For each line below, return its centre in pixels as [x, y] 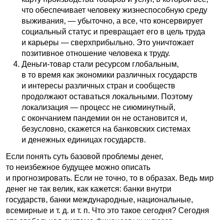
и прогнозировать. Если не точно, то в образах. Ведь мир [110, 178]
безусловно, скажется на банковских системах [106, 129]
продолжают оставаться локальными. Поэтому [107, 96]
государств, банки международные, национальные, [99, 199]
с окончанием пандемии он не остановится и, [104, 118]
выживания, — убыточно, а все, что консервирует [112, 21]
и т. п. [80, 210]
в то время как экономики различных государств [110, 75]
